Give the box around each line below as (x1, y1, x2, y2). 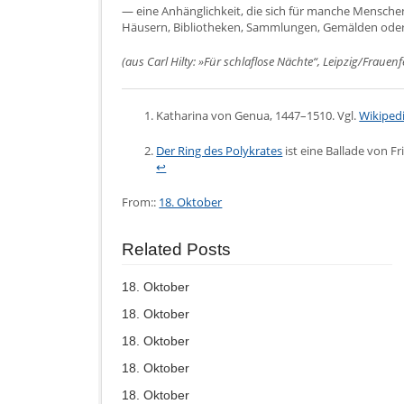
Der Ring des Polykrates (156, 142, 283, 160)
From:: (122, 193, 160, 210)
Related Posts (122, 239, 232, 259)
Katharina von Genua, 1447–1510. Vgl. (156, 107, 360, 124)
